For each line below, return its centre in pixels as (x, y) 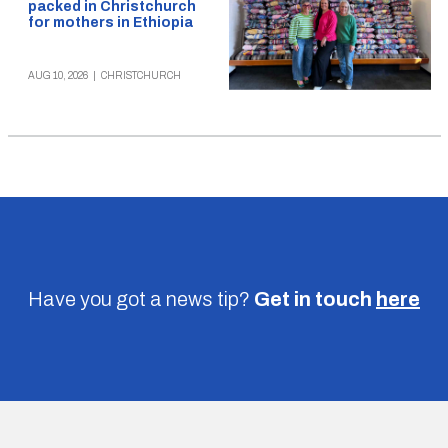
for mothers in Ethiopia (110, 22)
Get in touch (313, 298)
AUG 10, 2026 (57, 75)
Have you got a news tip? (139, 298)
